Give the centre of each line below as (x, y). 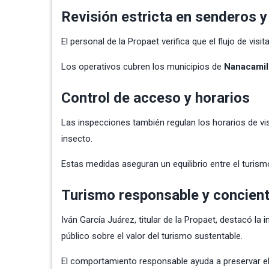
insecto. (77, 138)
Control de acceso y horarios (156, 98)
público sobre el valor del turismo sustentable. (152, 236)
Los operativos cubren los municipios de (143, 66)
